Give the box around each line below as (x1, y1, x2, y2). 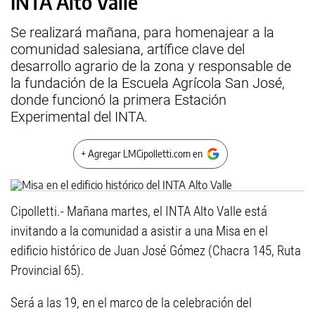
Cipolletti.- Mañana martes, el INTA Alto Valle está (11, 203, 267, 219)
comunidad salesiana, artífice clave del (11, 41, 245, 58)
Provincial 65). (11, 262, 84, 278)
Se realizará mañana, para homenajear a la (11, 24, 274, 41)
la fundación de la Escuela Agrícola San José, (11, 75, 285, 91)
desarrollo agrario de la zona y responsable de (11, 58, 291, 75)
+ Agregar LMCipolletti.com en (81, 148, 202, 160)
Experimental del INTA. (11, 108, 148, 125)
